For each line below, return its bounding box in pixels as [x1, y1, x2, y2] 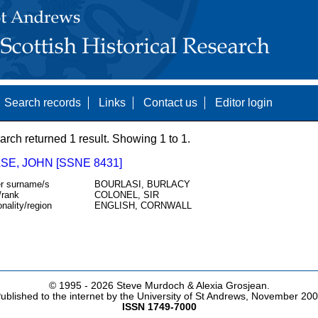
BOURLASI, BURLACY [94, 179, 190, 190]
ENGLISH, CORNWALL [94, 200, 192, 212]
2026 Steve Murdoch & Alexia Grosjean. [90, 280, 270, 292]
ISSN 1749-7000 [121, 302, 197, 313]
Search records [4, 97, 81, 109]
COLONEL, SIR [94, 190, 159, 201]
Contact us [143, 97, 197, 109]
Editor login [214, 97, 273, 109]
